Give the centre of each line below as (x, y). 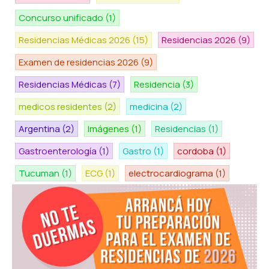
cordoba (196, 151)
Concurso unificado (62, 18)
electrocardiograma (172, 174)
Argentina (40, 129)
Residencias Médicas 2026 (75, 40)
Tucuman (40, 174)
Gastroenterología (59, 151)
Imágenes (109, 129)
